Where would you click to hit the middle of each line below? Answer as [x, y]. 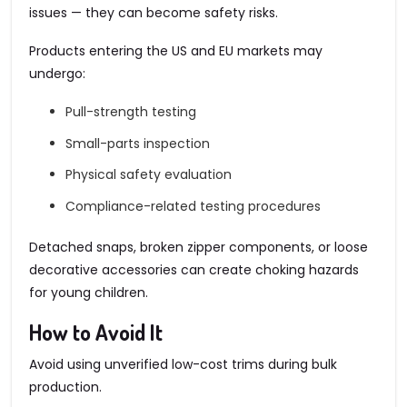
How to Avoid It [96, 333]
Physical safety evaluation [149, 174]
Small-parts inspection [138, 143]
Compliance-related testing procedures [193, 206]
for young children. [89, 292]
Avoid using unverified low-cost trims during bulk [183, 365]
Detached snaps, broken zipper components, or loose [199, 247]
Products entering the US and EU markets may [176, 51]
